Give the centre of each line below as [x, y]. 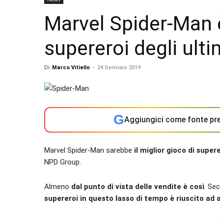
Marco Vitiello [71, 68]
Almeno [58, 187]
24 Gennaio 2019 [119, 68]
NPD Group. [63, 162]
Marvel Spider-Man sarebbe [89, 150]
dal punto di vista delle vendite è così [138, 187]
